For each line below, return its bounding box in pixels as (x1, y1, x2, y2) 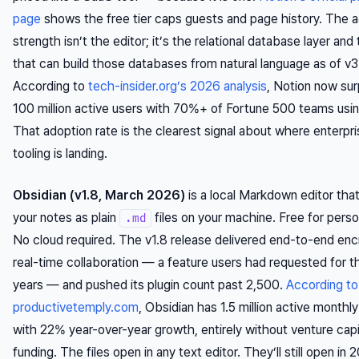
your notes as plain (13, 210, 119, 226)
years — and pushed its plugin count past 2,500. (13, 277, 286, 293)
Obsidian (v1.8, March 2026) (13, 188, 185, 204)
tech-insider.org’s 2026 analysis (88, 79, 267, 95)
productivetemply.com (13, 300, 139, 316)
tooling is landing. (13, 146, 107, 162)
